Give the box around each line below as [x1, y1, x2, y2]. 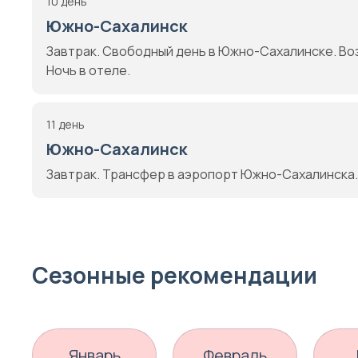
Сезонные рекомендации [32, 260, 317, 290]
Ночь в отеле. [46, 62, 130, 79]
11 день [46, 117, 85, 132]
